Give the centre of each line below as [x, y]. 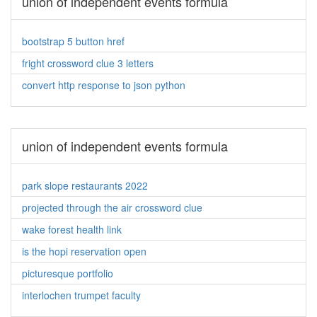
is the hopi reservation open [84, 251]
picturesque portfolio [68, 273]
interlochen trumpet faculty [81, 295]
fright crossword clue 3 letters [88, 63]
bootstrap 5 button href [73, 41]
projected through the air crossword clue [112, 207]
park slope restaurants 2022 [85, 185]
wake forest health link [72, 229]
